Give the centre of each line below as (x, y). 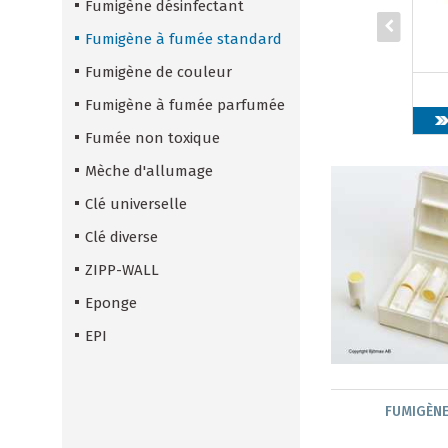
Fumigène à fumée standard (183, 39)
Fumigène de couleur (158, 72)
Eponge (111, 303)
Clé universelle (136, 204)
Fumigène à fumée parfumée (185, 105)
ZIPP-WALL (122, 270)
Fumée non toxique (152, 138)
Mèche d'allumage (149, 171)
